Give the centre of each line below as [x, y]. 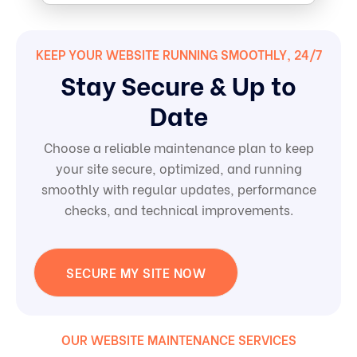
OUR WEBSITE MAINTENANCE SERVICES [178, 339]
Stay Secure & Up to [178, 84]
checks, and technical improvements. [178, 210]
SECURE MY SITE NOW [136, 273]
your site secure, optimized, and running [178, 168]
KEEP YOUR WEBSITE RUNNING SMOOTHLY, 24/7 [178, 54]
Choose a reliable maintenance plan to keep [178, 147]
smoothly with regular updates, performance [178, 189]
